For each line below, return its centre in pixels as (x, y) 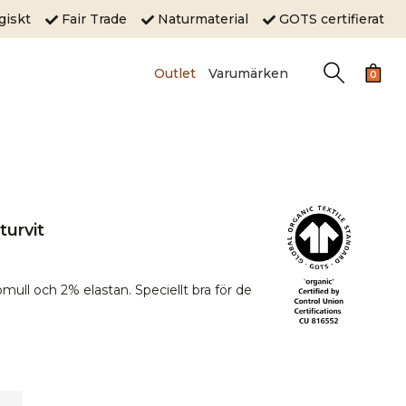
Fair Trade (100, 19)
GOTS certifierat (330, 19)
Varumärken (248, 73)
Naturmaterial (208, 19)
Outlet (174, 73)
